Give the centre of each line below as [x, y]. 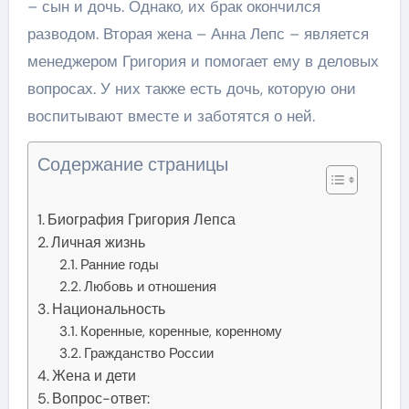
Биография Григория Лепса [141, 219]
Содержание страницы [132, 164]
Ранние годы [120, 264]
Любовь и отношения [151, 286]
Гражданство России [149, 353]
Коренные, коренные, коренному [182, 331]
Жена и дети [94, 375]
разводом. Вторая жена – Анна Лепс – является [198, 33]
